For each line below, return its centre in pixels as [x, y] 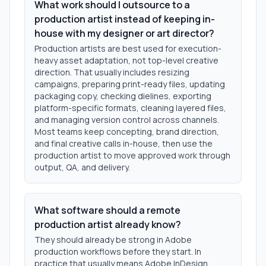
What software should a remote [107, 210]
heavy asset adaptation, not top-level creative [126, 60]
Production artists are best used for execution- [128, 48]
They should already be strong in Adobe [113, 240]
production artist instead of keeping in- [125, 19]
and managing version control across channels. [127, 120]
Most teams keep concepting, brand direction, [127, 132]
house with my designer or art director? [124, 33]
